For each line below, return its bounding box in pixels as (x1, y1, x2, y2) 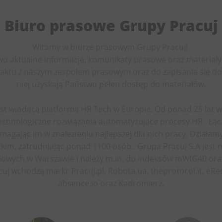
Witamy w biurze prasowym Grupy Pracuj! (32, 41, 190, 53)
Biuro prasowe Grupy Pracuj (4, 15, 218, 36)
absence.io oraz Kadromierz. (58, 177, 164, 189)
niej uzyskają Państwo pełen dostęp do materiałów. (16, 78, 206, 90)
